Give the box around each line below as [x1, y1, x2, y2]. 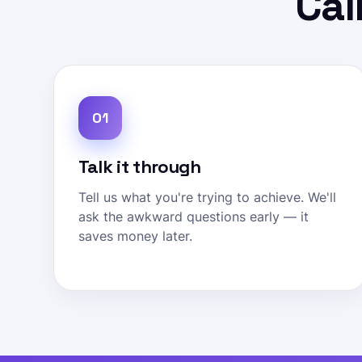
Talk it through [78, 155, 200, 178]
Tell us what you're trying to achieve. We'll [78, 190, 336, 205]
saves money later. [78, 229, 192, 244]
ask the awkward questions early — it [78, 209, 309, 225]
